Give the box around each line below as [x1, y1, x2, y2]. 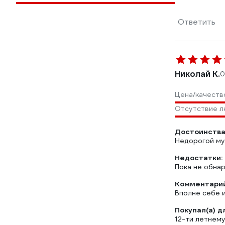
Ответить [178, 17, 215, 27]
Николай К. [175, 69, 220, 79]
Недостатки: [175, 153, 222, 162]
